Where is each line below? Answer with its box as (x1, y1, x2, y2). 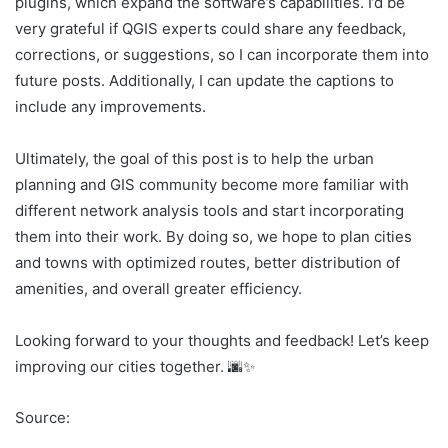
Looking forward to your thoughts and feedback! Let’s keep (15, 330, 429, 350)
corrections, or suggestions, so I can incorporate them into (15, 44, 429, 64)
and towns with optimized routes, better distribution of (15, 252, 400, 272)
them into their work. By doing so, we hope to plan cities (15, 226, 412, 246)
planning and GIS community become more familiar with (15, 174, 409, 194)
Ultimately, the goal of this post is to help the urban (15, 148, 374, 168)
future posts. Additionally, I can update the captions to (15, 70, 394, 90)
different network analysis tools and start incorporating (15, 200, 404, 220)
